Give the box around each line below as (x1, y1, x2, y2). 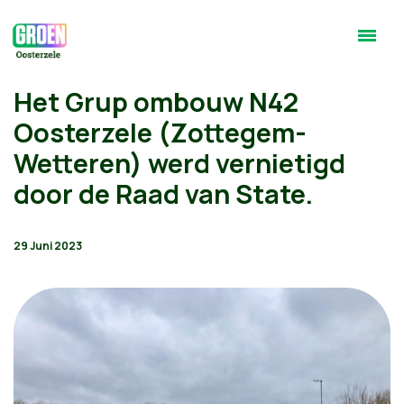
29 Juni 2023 (14, 238, 82, 253)
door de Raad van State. (14, 176, 313, 212)
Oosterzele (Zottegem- (14, 115, 307, 151)
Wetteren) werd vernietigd (14, 145, 345, 181)
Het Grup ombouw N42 (14, 84, 298, 120)
